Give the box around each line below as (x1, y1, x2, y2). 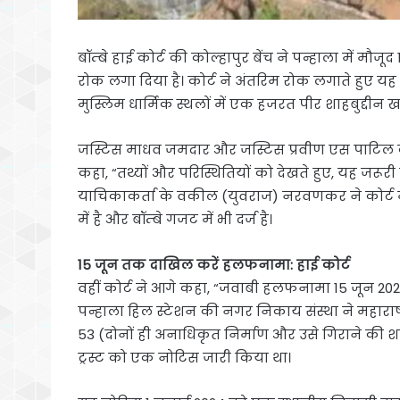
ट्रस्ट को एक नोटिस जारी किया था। (78, 347, 291, 367)
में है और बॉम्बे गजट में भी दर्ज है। (78, 209, 272, 229)
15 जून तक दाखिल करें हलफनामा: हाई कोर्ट (78, 254, 350, 274)
